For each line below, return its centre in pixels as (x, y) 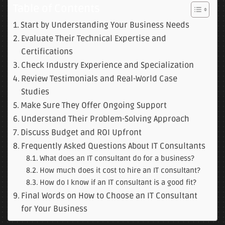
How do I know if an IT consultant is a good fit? (118, 183)
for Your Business (54, 209)
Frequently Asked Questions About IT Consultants (114, 146)
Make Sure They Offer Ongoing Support (94, 105)
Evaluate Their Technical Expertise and (94, 39)
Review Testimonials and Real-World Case (99, 79)
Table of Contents (57, 9)
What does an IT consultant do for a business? (117, 158)
